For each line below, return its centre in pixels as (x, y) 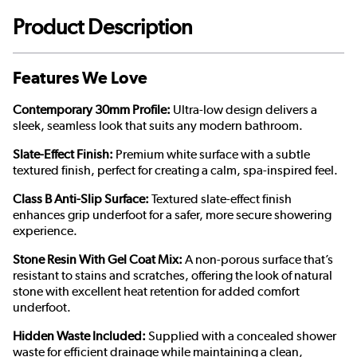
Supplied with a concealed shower (241, 336)
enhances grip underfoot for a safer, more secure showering (172, 215)
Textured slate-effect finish (220, 199)
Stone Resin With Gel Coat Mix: (98, 260)
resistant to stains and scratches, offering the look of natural (173, 276)
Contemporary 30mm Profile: (92, 110)
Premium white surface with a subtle (212, 155)
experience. (45, 231)
